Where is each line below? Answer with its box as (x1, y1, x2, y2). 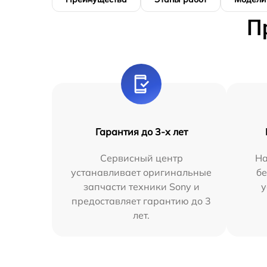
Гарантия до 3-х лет (95, 125, 188, 138)
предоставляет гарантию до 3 (72, 194, 212, 207)
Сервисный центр (100, 151, 183, 164)
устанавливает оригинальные (71, 166, 212, 178)
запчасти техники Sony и (83, 180, 200, 193)
